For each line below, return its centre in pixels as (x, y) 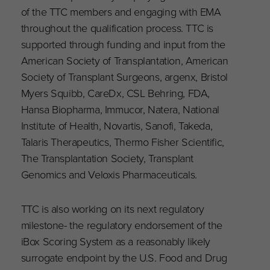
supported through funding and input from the (123, 44)
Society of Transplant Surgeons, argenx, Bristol (124, 77)
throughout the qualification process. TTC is (117, 28)
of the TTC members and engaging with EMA (121, 11)
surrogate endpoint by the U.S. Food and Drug (124, 257)
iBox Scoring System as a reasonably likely (115, 241)
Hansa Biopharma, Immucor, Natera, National (120, 109)
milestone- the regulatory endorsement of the (122, 225)
